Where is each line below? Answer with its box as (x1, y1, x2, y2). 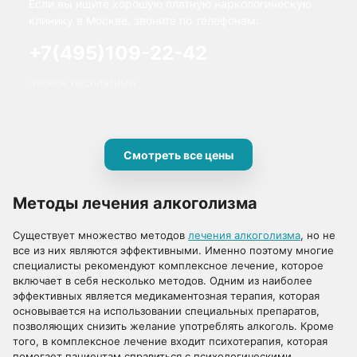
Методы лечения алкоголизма (13, 194, 257, 213)
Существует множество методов (13, 229, 188, 241)
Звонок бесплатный (29, 76, 135, 89)
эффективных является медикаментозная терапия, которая (13, 289, 320, 302)
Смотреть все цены (124, 147, 233, 162)
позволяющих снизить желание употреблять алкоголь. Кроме (13, 320, 334, 332)
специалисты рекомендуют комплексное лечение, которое (13, 259, 324, 272)
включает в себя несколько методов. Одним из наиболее (13, 274, 312, 287)
